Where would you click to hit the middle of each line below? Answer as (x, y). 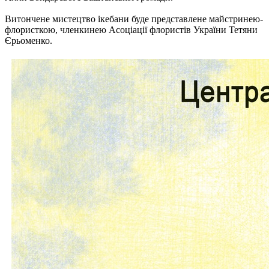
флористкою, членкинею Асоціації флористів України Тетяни (131, 29)
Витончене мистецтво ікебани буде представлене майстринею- (134, 19)
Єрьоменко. (29, 40)
